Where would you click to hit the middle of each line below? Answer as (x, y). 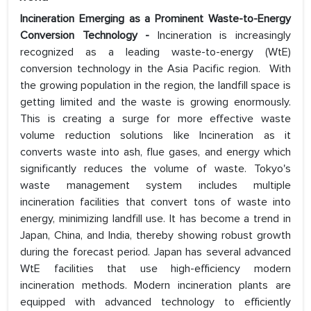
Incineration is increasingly (224, 36)
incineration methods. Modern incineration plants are (155, 286)
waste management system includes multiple (155, 186)
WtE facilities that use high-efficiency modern (155, 269)
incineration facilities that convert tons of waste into (155, 202)
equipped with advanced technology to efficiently (155, 302)
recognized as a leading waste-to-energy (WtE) (155, 52)
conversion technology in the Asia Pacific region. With (155, 69)
